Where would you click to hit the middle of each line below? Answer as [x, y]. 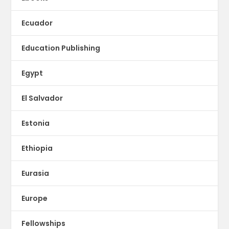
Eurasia [36, 173]
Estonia [36, 123]
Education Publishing [61, 48]
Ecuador [37, 23]
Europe [35, 198]
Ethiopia [37, 148]
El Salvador [42, 98]
